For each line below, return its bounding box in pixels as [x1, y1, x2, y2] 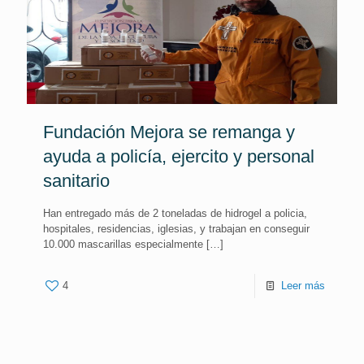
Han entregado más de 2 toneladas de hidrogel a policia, [43, 207, 307, 219]
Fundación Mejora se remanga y [43, 122, 295, 142]
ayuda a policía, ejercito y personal [43, 146, 314, 167]
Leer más [281, 279, 325, 292]
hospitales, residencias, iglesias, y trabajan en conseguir [43, 223, 310, 235]
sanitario [43, 171, 110, 191]
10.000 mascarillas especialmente [43, 238, 203, 250]
